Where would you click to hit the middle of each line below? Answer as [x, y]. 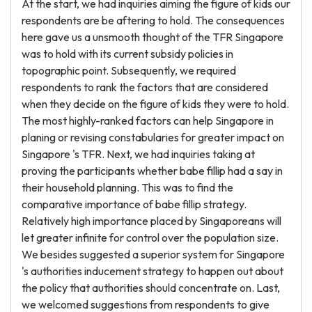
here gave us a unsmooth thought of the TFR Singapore [153, 37]
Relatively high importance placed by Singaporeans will [151, 221]
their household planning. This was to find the [127, 187]
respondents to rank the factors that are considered [145, 87]
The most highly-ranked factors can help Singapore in [148, 120]
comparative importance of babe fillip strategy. [134, 204]
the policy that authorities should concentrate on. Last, [151, 288]
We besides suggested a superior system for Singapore [153, 254]
